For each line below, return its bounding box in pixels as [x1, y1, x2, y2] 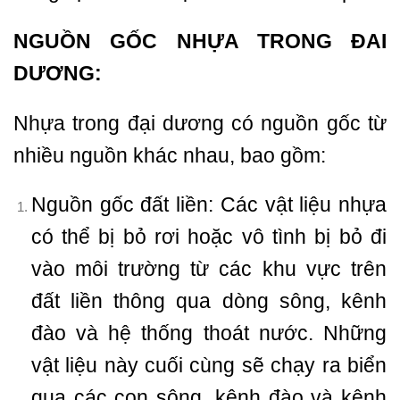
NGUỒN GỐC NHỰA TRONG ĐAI [13, 29, 387, 53]
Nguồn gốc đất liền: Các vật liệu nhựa [30, 193, 387, 217]
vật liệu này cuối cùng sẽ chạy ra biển [30, 354, 387, 378]
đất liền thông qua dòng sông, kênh [30, 289, 387, 313]
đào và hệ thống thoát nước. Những [30, 321, 387, 346]
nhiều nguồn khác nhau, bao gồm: [13, 143, 326, 167]
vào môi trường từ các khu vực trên [30, 257, 387, 281]
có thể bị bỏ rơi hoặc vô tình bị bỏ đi [30, 225, 387, 249]
